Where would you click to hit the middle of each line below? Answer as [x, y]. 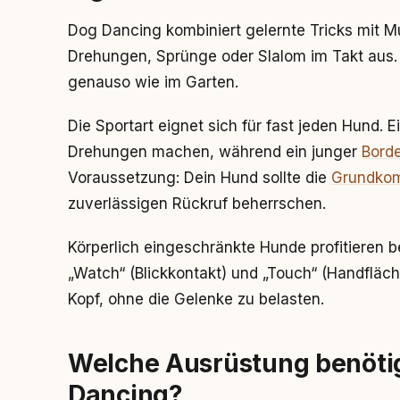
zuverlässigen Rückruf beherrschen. [197, 204]
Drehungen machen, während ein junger [215, 152]
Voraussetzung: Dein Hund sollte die [200, 178]
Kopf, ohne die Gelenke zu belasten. [196, 299]
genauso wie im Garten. [153, 82]
